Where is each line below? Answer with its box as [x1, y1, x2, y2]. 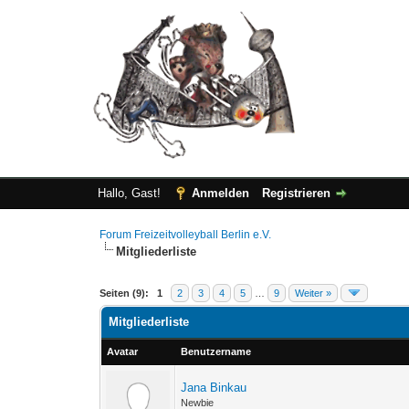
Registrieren [261, 186, 330, 200]
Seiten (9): [100, 288, 150, 299]
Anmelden [191, 186, 249, 200]
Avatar [107, 346, 139, 357]
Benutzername [181, 346, 252, 357]
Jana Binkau [181, 381, 247, 394]
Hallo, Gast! [97, 186, 164, 200]
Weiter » [295, 288, 332, 299]
